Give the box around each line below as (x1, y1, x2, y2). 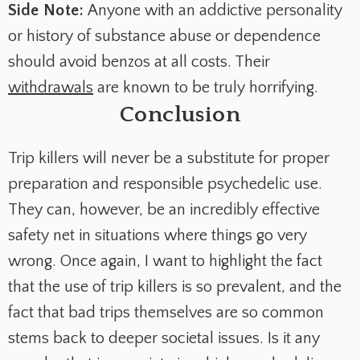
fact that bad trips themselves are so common (8, 304, 324, 322)
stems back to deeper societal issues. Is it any (8, 329, 320, 348)
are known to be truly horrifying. (93, 79, 318, 97)
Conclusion (120, 102, 240, 128)
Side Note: (8, 2, 88, 20)
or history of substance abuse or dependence (8, 27, 321, 46)
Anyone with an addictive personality (88, 2, 343, 20)
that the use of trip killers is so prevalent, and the (8, 278, 342, 297)
